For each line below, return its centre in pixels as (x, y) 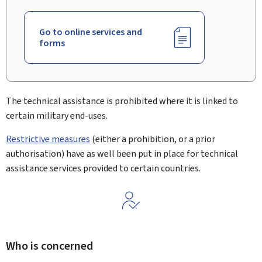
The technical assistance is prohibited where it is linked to (122, 101)
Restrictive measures (48, 139)
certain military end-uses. (57, 116)
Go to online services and (91, 32)
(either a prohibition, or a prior (153, 139)
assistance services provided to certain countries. (103, 168)
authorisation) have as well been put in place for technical (122, 154)
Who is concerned (49, 246)
